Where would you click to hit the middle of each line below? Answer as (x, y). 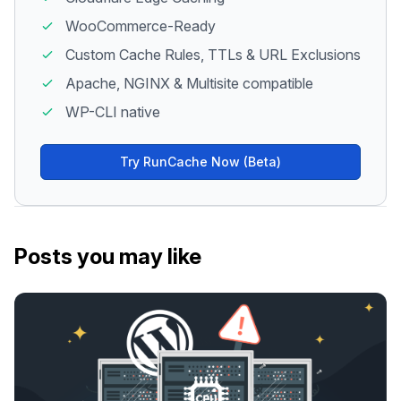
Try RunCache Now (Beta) (200, 161)
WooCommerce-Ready (141, 26)
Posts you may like (108, 256)
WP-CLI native (113, 111)
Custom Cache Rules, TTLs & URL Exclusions (213, 54)
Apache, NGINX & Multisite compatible (189, 83)
